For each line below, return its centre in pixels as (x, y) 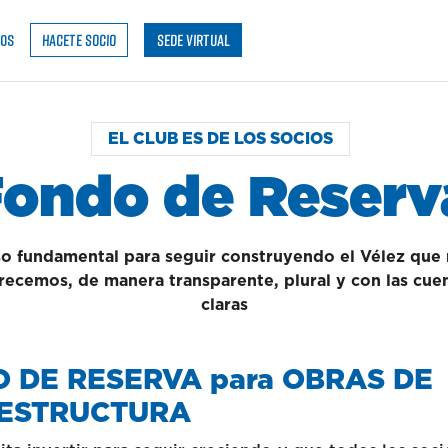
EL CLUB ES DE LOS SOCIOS (220, 139)
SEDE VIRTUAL (193, 40)
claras (224, 305)
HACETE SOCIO (79, 40)
